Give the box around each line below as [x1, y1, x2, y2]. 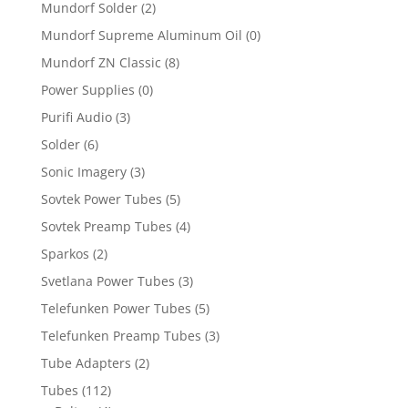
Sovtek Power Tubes [40, 189, 162, 208]
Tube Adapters [40, 353, 131, 372]
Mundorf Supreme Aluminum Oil [40, 25, 242, 44]
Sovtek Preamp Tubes [40, 217, 172, 235]
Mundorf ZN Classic [40, 53, 161, 71]
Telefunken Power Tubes [40, 299, 191, 317]
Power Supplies [40, 80, 135, 98]
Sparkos [40, 244, 89, 262]
